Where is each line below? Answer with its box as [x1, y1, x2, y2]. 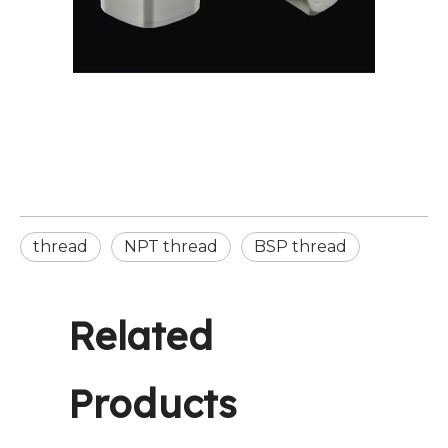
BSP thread [254, 237, 347, 256]
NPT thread [124, 237, 218, 256]
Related [68, 312, 213, 360]
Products [68, 380, 237, 428]
